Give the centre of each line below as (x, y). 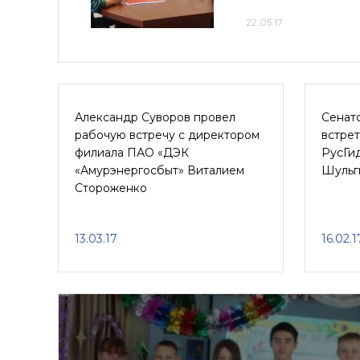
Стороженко (111, 188)
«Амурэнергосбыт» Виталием (160, 170)
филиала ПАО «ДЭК (132, 153)
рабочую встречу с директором (167, 135)
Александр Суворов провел (155, 117)
